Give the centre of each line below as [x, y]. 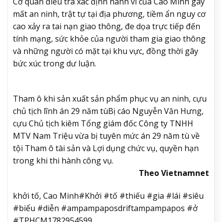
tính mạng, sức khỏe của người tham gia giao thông [109, 39]
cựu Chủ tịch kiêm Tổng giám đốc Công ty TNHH [103, 124]
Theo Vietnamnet [174, 173]
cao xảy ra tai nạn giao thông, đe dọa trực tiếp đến [107, 27]
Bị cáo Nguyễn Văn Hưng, [156, 111]
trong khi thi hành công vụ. [63, 161]
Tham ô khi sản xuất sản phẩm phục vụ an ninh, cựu [110, 99]
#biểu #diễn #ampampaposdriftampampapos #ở [105, 208]
